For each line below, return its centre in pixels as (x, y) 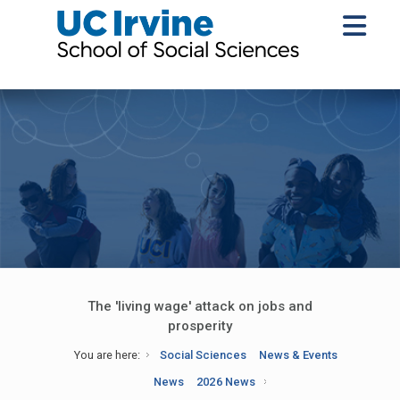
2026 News (226, 382)
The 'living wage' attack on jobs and (200, 306)
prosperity (200, 326)
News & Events (299, 355)
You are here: (107, 355)
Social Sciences (203, 355)
